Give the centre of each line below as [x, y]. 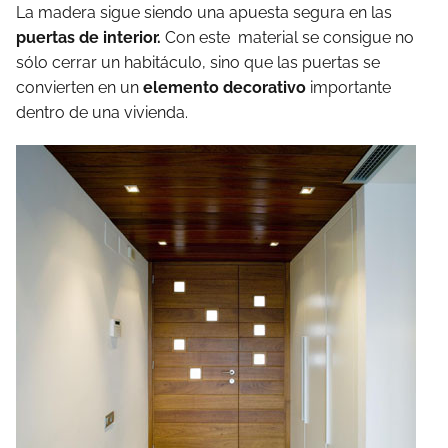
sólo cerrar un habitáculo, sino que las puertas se [198, 62]
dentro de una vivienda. [102, 112]
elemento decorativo [226, 87]
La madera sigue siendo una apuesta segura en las [204, 12]
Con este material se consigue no [287, 37]
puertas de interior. [88, 37]
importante [350, 87]
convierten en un [79, 87]
